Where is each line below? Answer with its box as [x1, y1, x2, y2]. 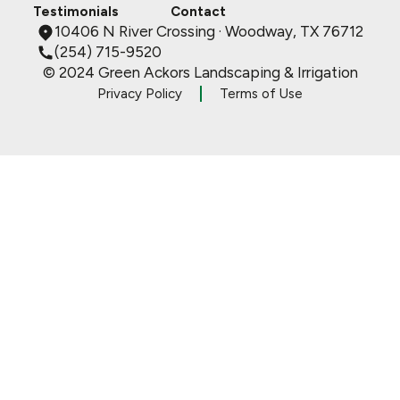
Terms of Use [220, 86, 303, 103]
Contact [170, 4, 226, 21]
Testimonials [33, 4, 120, 21]
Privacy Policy [97, 86, 182, 103]
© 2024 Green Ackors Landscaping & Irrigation [42, 63, 358, 82]
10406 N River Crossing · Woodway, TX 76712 [54, 22, 363, 41]
